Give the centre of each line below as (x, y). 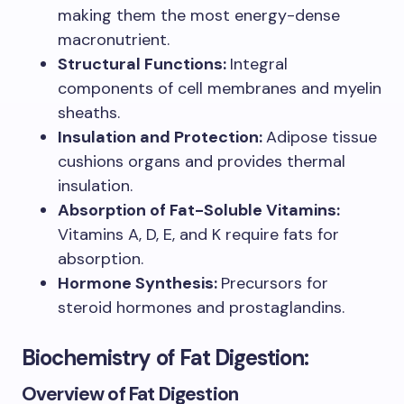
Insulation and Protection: (162, 138)
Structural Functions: (144, 64)
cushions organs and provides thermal (202, 162)
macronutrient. (114, 40)
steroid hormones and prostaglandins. (201, 308)
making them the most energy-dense (199, 16)
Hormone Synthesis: (139, 284)
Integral (259, 64)
